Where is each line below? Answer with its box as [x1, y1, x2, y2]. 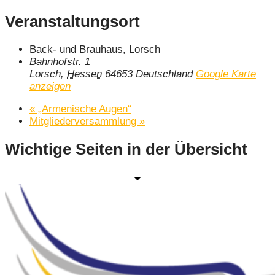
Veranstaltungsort [5, 12, 140, 30]
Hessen [67, 68, 102, 80]
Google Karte [196, 68, 256, 80]
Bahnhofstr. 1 [29, 56, 90, 68]
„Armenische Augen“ [35, 103, 131, 115]
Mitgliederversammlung [29, 115, 139, 128]
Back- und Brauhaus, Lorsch [29, 44, 160, 56]
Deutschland [136, 68, 193, 80]
